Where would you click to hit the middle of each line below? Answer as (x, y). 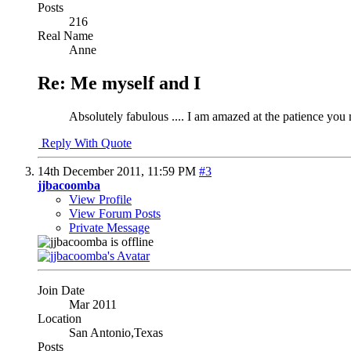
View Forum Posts (115, 213)
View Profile (100, 199)
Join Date (61, 290)
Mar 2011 (93, 304)
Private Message (109, 227)
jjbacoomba (69, 185)
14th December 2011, (92, 171)
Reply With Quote (85, 143)
